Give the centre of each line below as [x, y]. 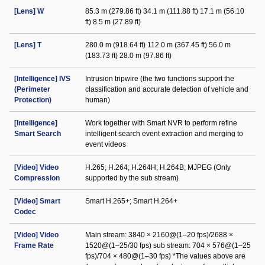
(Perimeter [32, 89]
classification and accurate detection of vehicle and [167, 89]
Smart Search [38, 134]
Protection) [33, 100]
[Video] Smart [37, 201]
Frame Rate [34, 245]
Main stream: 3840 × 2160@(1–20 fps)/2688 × [159, 235]
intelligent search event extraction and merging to [164, 134]
